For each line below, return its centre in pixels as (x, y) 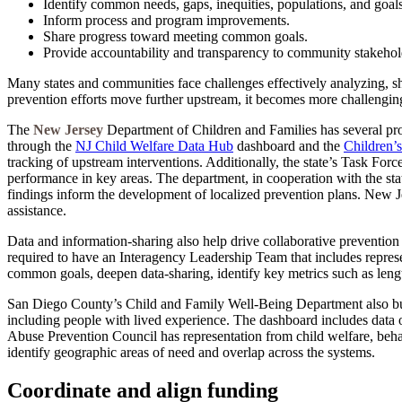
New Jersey (68, 129)
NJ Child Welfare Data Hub (154, 145)
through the (41, 145)
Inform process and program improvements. (166, 20)
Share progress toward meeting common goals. (175, 36)
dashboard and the (288, 145)
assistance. (37, 210)
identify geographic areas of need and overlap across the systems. (191, 352)
